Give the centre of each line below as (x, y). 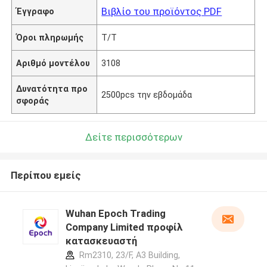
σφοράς (33, 100)
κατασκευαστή (101, 241)
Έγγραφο (35, 11)
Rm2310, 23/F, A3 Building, (128, 255)
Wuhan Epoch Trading (115, 214)
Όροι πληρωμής (50, 37)
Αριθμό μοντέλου (53, 63)
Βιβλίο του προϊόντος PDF (162, 11)
